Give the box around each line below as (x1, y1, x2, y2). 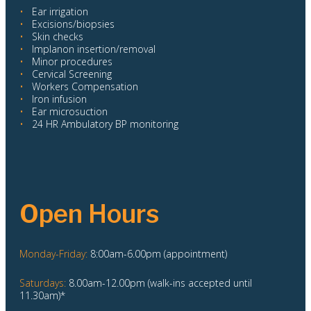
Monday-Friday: (19, 247, 87, 261)
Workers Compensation (32, 79, 138, 93)
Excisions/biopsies (26, 17, 115, 31)
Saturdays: (19, 276, 66, 289)
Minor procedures (32, 54, 112, 68)
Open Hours (19, 198, 159, 229)
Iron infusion (32, 92, 87, 106)
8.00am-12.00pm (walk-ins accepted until (66, 276, 252, 289)
